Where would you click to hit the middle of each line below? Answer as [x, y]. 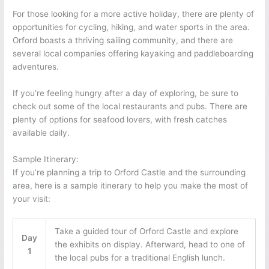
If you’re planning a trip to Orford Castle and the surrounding [129, 173]
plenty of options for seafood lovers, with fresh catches [120, 120]
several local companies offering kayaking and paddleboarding [133, 54]
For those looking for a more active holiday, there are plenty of [134, 14]
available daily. [41, 133]
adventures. [36, 67]
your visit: [32, 199]
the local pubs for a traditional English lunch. [140, 258]
